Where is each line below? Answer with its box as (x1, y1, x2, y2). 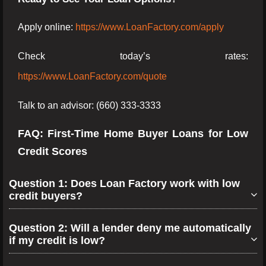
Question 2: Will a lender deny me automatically (9, 222, 251, 234)
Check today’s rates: (18, 51, 248, 61)
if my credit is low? (9, 235, 105, 246)
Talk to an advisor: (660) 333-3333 (18, 100, 161, 110)
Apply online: (18, 22, 73, 32)
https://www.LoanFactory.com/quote (18, 71, 167, 81)
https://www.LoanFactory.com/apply (73, 22, 224, 32)
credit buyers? (9, 190, 83, 202)
